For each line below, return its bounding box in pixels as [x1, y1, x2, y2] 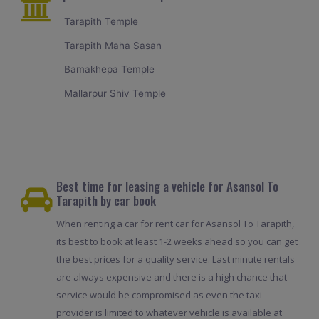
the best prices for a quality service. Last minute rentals [56, 253, 295, 266]
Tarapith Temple [64, 16, 139, 28]
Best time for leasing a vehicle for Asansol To [56, 177, 278, 196]
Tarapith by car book [56, 192, 156, 210]
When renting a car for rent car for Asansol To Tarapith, [56, 217, 294, 231]
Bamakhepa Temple [64, 63, 155, 75]
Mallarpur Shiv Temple [64, 87, 167, 99]
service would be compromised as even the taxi [56, 288, 262, 302]
